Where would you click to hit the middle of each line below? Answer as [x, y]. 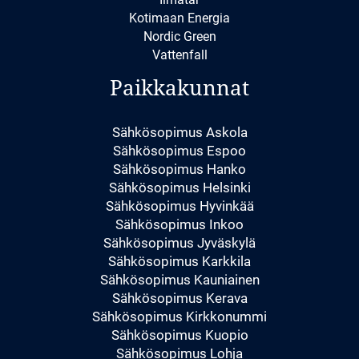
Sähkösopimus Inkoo [179, 224]
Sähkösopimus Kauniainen [179, 280]
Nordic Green [179, 37]
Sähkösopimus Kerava [179, 298]
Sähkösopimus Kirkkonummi [179, 317]
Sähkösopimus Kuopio [179, 335]
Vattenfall [179, 55]
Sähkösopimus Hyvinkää [179, 206]
